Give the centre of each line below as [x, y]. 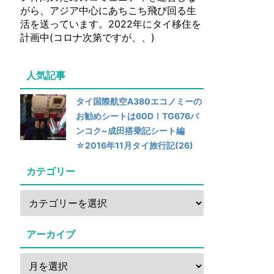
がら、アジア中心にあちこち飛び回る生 [108, 10]
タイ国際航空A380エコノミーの [139, 101]
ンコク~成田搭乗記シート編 [130, 131]
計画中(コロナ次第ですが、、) [87, 37]
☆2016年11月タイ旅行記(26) [135, 145]
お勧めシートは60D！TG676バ [137, 116]
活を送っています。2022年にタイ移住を [111, 24]
